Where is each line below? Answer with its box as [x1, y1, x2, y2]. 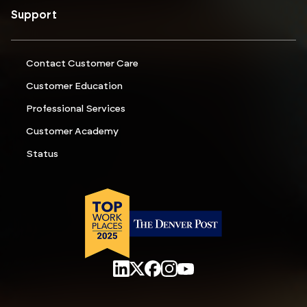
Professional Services [26, 104, 125, 114]
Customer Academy [26, 127, 119, 137]
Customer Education [26, 82, 123, 92]
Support [11, 10, 57, 21]
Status [26, 149, 58, 160]
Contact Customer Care [26, 59, 138, 69]
